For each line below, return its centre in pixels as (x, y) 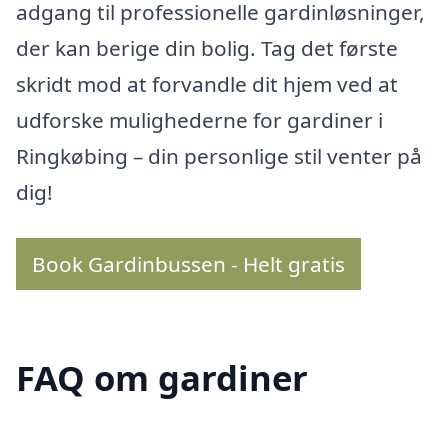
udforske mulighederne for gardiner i (199, 120)
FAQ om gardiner (162, 377)
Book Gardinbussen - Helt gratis (188, 264)
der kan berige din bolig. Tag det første (207, 48)
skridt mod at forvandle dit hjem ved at (207, 84)
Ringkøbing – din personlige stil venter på (219, 156)
